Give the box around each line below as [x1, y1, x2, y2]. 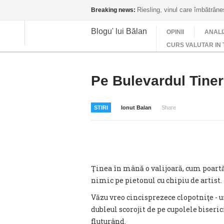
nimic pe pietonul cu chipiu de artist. [91, 175, 222, 185]
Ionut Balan [121, 104, 151, 110]
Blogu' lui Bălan [91, 26, 147, 35]
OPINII [166, 28, 184, 35]
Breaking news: [91, 6, 135, 13]
